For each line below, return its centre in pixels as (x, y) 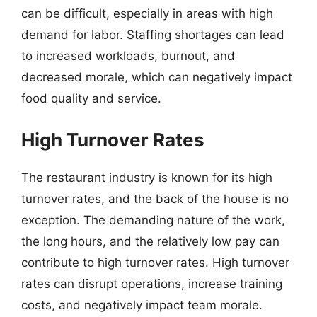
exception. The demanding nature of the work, (153, 220)
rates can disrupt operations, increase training (152, 283)
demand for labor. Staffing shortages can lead (153, 35)
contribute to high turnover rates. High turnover (155, 262)
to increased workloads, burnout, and (128, 56)
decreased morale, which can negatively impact (157, 77)
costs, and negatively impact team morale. (142, 305)
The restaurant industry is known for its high (147, 177)
